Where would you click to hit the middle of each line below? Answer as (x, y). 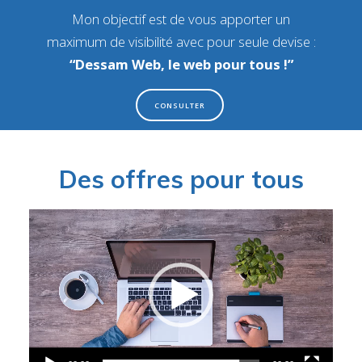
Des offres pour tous (181, 179)
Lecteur (200, 217)
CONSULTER (180, 105)
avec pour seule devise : (244, 41)
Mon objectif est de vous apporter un (181, 19)
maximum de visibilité (109, 41)
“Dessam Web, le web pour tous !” (181, 64)
